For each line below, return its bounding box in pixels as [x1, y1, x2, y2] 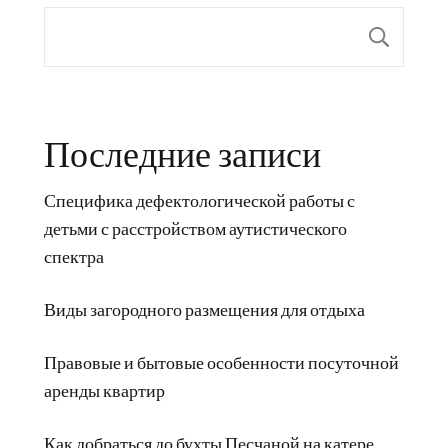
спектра [44, 244, 104, 267]
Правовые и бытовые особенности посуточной [44, 350, 399, 373]
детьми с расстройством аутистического [44, 216, 347, 239]
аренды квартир [44, 378, 165, 401]
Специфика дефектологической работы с [44, 188, 355, 211]
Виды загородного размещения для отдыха [44, 297, 365, 320]
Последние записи [44, 130, 321, 175]
